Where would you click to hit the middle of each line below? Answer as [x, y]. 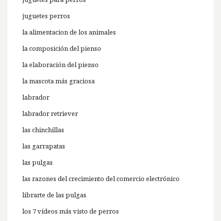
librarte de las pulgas [54, 195]
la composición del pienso [62, 49]
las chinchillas [43, 130]
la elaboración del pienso [60, 65]
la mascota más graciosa [58, 81]
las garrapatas [44, 146]
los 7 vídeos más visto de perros [71, 211]
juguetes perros [46, 16]
